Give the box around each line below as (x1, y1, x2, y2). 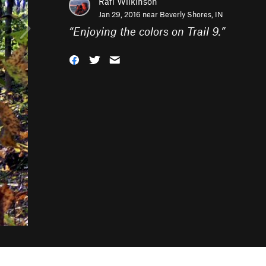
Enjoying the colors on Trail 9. (73, 24, 221, 38)
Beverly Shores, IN (160, 9, 223, 19)
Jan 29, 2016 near (99, 9, 160, 19)
